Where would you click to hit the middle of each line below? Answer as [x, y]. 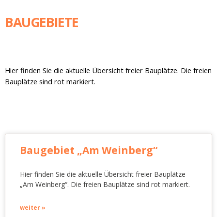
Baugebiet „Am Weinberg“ [89, 150]
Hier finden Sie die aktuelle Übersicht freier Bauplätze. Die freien [108, 70]
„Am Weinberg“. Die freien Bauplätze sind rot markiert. [105, 184]
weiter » [33, 207]
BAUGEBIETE [42, 22]
